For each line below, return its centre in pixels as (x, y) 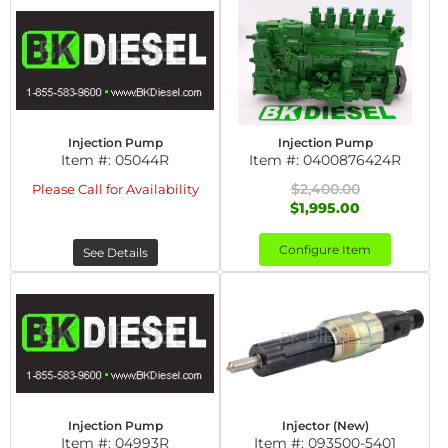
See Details (115, 252)
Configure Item (325, 249)
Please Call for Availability (115, 189)
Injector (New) (325, 425)
